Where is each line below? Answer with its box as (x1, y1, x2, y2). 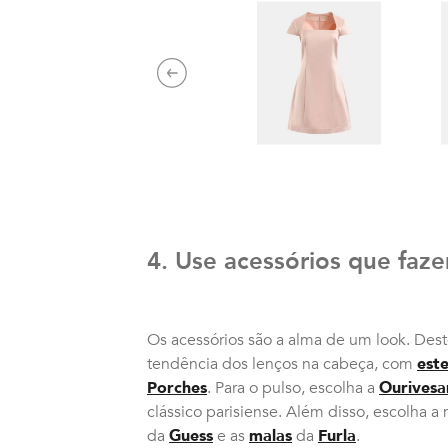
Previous (171, 69, 231, 92)
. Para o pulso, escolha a (207, 376, 379, 399)
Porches (147, 376, 207, 399)
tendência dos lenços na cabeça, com (147, 352, 417, 375)
